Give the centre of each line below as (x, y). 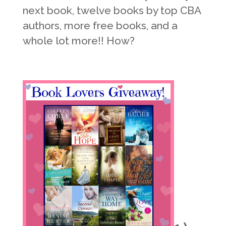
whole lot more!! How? (78, 40)
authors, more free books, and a (100, 25)
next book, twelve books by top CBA (111, 10)
